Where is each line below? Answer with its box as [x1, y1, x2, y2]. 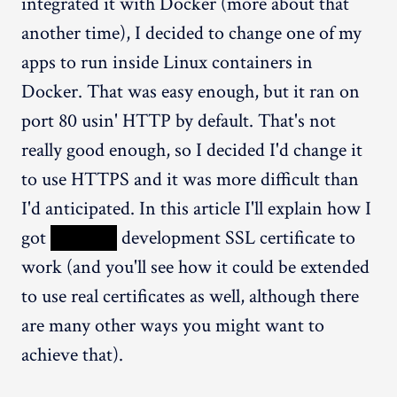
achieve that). [21, 341, 123, 368]
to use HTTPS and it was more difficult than [21, 166, 359, 192]
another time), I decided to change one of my [21, 19, 362, 46]
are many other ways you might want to [21, 312, 324, 339]
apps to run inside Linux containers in [21, 49, 313, 75]
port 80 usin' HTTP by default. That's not [21, 107, 336, 134]
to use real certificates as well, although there [21, 283, 359, 309]
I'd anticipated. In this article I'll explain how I [21, 195, 371, 222]
